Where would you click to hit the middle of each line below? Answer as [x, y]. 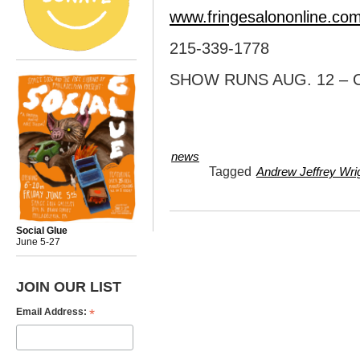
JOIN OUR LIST [69, 286]
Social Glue [42, 230]
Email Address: [53, 311]
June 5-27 [38, 241]
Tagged [232, 172]
